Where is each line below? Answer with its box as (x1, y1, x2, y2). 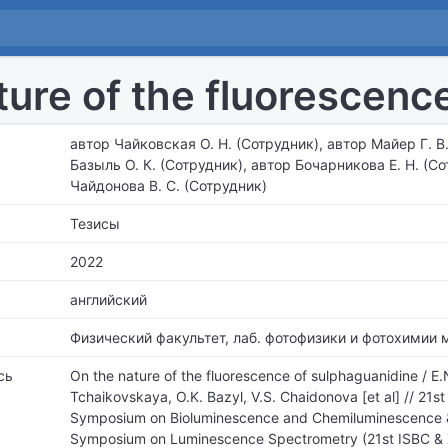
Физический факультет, (70, 329, 229, 346)
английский (70, 291, 147, 308)
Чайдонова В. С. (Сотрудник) (70, 177, 267, 194)
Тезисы (70, 215, 120, 232)
